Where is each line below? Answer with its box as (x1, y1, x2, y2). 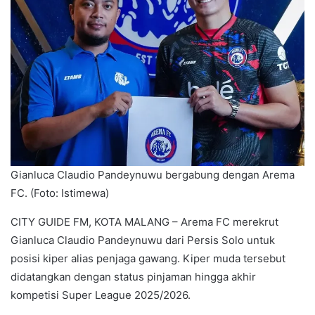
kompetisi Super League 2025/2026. (11, 288, 191, 302)
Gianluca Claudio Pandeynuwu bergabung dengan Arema (11, 168, 295, 182)
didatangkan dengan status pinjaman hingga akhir (11, 270, 256, 284)
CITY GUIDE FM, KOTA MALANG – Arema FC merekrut (11, 215, 278, 229)
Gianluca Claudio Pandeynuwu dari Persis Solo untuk (11, 233, 275, 247)
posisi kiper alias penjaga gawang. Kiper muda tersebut (11, 252, 285, 266)
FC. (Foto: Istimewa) (11, 186, 109, 200)
